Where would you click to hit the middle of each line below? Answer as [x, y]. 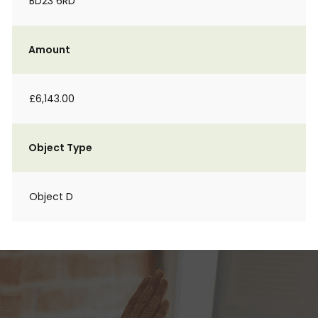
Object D [51, 197]
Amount [49, 50]
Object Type [60, 148]
